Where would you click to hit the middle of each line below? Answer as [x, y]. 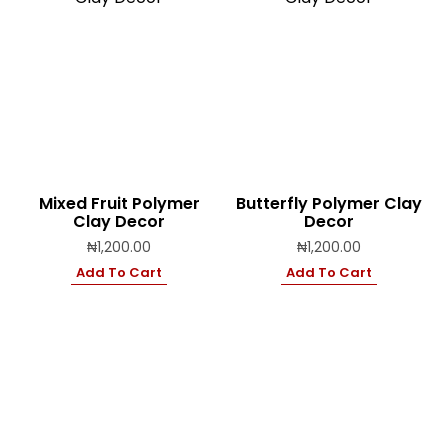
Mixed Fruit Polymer [119, 204]
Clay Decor [119, 222]
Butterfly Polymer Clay [328, 204]
